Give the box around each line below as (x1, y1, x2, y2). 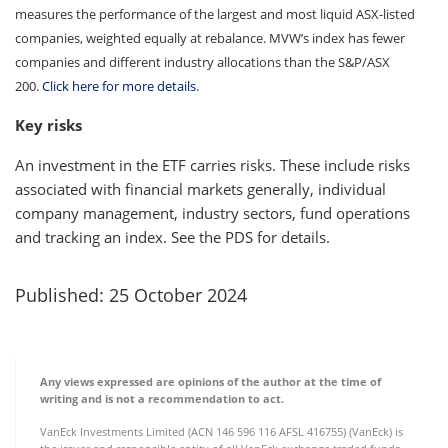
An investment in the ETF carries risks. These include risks (15, 154, 410, 175)
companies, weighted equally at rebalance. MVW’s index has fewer (15, 28, 405, 47)
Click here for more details (42, 76, 196, 95)
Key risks (15, 114, 82, 135)
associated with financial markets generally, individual (15, 178, 386, 199)
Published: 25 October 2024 (15, 282, 247, 307)
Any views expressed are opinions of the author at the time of (40, 374, 381, 389)
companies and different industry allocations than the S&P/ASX (15, 52, 390, 71)
